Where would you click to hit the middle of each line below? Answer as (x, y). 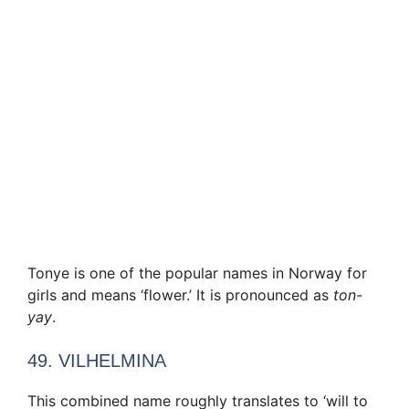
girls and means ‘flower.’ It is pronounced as (180, 294)
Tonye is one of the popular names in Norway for (197, 273)
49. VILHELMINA (97, 360)
